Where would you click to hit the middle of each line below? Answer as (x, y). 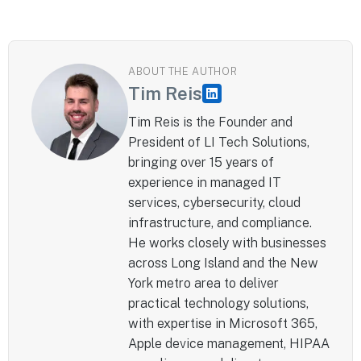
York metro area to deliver (203, 284)
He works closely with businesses (227, 243)
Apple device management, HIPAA (229, 344)
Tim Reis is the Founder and (210, 122)
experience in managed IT (205, 183)
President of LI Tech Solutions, (219, 143)
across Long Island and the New (223, 263)
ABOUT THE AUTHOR (183, 72)
